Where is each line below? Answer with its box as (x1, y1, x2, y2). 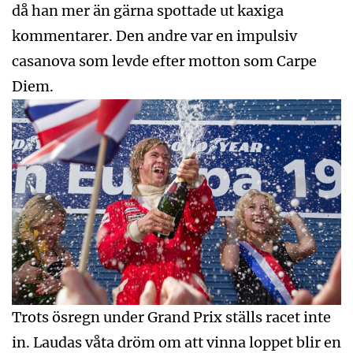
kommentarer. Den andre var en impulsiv (12, 26, 297, 45)
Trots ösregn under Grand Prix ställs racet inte (12, 308, 331, 327)
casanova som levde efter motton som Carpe (12, 51, 317, 70)
